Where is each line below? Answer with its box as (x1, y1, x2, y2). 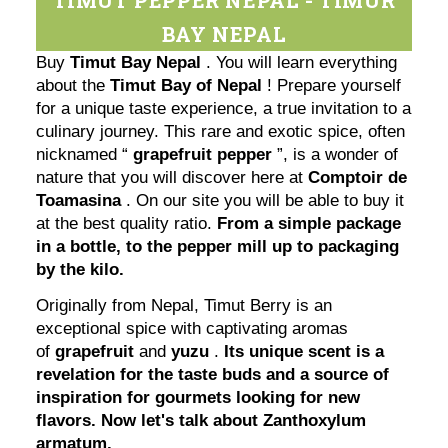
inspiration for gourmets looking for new (36, 388, 361, 408)
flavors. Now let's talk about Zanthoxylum (36, 411, 367, 431)
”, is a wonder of (272, 144, 399, 164)
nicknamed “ (36, 144, 134, 164)
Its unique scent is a (224, 342, 385, 362)
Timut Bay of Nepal (110, 75, 263, 95)
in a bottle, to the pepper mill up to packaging (36, 236, 400, 256)
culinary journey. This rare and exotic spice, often (36, 121, 406, 141)
